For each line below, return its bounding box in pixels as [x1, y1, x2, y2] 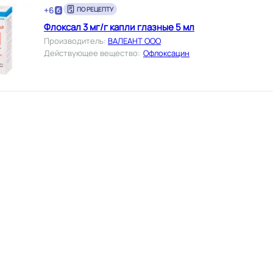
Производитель [44, 35, 104, 46]
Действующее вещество [44, 47, 138, 58]
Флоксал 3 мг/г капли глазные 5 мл [44, 20, 194, 34]
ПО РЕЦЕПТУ [77, 4, 113, 13]
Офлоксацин [143, 47, 190, 58]
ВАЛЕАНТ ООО [108, 35, 161, 46]
